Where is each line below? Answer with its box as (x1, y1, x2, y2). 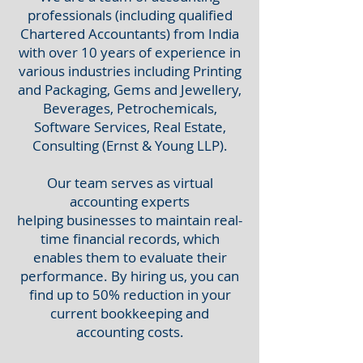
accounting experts (70, 192, 190, 211)
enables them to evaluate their (32, 248, 227, 267)
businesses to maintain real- (63, 211, 242, 229)
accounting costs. (75, 322, 184, 341)
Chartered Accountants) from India (20, 24, 239, 43)
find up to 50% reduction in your (28, 285, 231, 304)
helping (17, 211, 63, 229)
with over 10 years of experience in (19, 43, 241, 62)
